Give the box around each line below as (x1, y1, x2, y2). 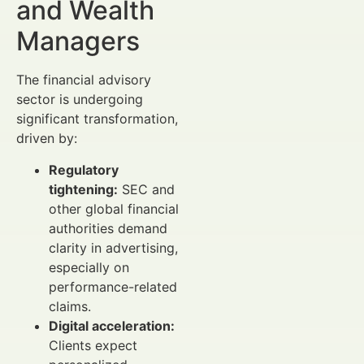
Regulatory (49, 161, 119, 178)
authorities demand (49, 219, 167, 236)
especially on (49, 258, 129, 275)
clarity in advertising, (49, 239, 178, 256)
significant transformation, (16, 110, 178, 128)
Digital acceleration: (49, 317, 175, 334)
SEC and (118, 180, 175, 197)
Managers (16, 25, 140, 58)
